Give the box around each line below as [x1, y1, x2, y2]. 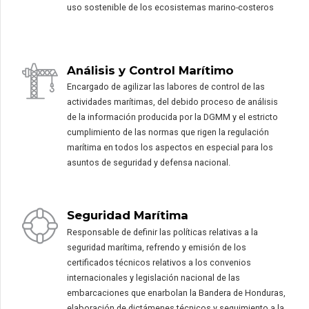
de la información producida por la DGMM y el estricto [67, 112, 278, 123]
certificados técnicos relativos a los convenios [67, 257, 251, 268]
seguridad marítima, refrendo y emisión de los [67, 241, 246, 252]
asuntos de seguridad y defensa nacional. [67, 157, 230, 168]
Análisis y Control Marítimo [67, 63, 234, 77]
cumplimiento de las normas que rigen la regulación [67, 127, 269, 138]
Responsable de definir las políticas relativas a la [67, 226, 258, 237]
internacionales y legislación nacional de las [67, 272, 240, 283]
